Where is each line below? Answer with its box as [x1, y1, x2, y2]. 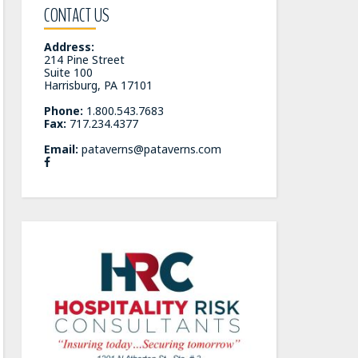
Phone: [43, 103, 83, 118]
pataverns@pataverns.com [81, 141, 221, 157]
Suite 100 [43, 65, 93, 80]
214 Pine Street [43, 52, 125, 67]
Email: [43, 141, 78, 157]
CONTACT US [43, 2, 109, 28]
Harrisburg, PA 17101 [43, 78, 153, 93]
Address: [43, 39, 94, 54]
